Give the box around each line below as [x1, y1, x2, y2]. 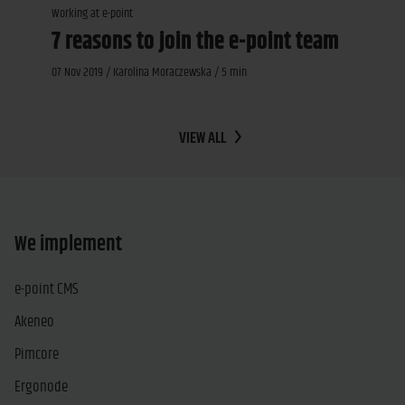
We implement [14, 228, 122, 260]
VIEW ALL [179, 126, 226, 150]
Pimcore [14, 342, 59, 366]
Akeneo [14, 309, 54, 334]
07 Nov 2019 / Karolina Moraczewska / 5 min [51, 61, 247, 82]
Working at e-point [51, 3, 133, 24]
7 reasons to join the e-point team [51, 24, 339, 61]
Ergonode [14, 374, 68, 399]
